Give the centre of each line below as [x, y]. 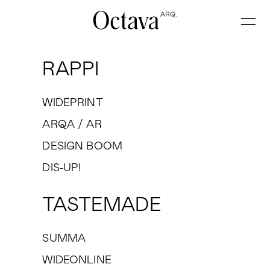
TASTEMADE [102, 206]
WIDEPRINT [73, 103]
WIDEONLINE [77, 260]
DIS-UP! [62, 168]
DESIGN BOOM [83, 146]
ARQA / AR [72, 125]
